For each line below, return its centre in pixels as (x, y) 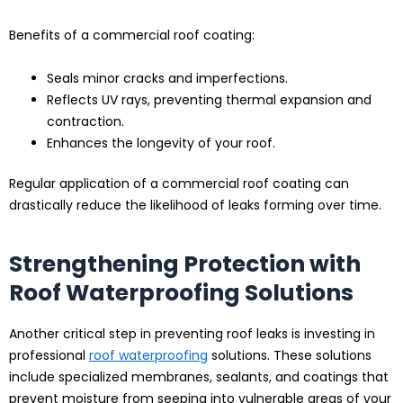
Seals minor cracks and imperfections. (167, 79)
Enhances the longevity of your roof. (161, 143)
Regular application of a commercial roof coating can (179, 184)
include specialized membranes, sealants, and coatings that (199, 377)
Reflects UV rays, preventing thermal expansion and (209, 100)
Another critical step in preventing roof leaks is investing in (192, 334)
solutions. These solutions (290, 356)
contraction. (85, 122)
